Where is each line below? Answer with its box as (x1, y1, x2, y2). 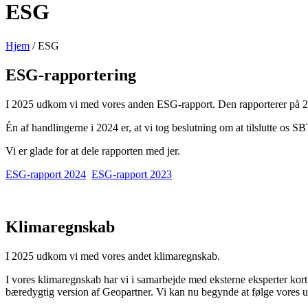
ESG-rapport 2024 (5, 168, 86, 180)
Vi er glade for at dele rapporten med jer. (5, 144, 180, 157)
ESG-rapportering (5, 65, 136, 84)
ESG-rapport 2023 (91, 168, 172, 180)
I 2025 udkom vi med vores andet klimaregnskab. (5, 250, 220, 262)
